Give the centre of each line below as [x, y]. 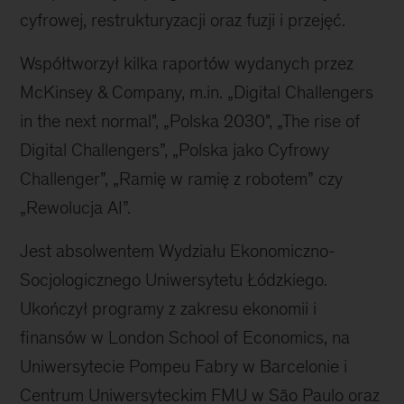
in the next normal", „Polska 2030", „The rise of [190, 121]
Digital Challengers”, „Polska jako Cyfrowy [175, 150]
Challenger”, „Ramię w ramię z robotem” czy [182, 179]
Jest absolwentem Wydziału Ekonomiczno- [178, 251]
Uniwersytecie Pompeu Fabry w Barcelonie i [184, 367]
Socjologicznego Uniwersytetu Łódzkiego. [174, 280]
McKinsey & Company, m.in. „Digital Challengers [197, 92]
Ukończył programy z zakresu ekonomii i [169, 309]
